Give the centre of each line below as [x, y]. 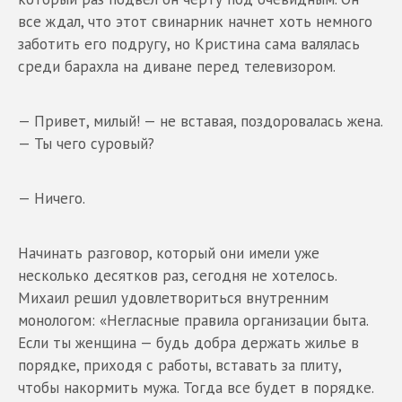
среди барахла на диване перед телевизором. [177, 66]
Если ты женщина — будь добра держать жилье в [188, 342]
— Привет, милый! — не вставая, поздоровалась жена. [200, 121]
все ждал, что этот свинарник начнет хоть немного [195, 21]
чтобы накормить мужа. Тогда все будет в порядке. [196, 387]
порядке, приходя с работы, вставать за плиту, [179, 365]
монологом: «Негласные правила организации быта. [193, 320]
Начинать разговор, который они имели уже [169, 253]
